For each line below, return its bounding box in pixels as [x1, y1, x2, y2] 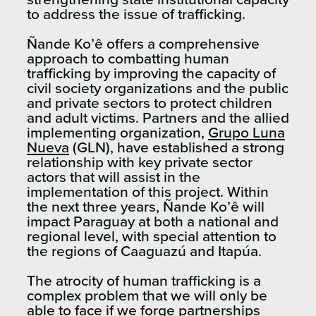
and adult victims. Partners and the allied [27, 110, 289, 126]
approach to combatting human [27, 51, 229, 66]
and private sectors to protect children [27, 95, 272, 111]
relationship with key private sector [27, 154, 253, 170]
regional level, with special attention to [27, 229, 276, 244]
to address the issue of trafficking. [27, 6, 245, 22]
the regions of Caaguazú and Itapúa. [27, 243, 262, 259]
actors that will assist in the [27, 169, 200, 185]
